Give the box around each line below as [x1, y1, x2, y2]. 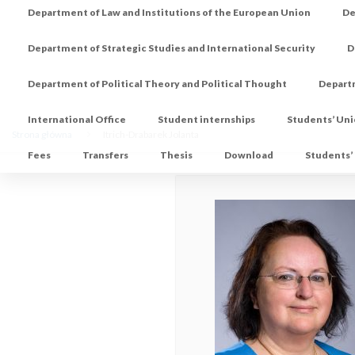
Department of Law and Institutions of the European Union [28, 6, 311, 19]
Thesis [160, 149, 193, 162]
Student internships [158, 113, 256, 126]
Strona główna [12, 128, 73, 141]
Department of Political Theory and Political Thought [28, 78, 288, 90]
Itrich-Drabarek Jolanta [103, 128, 200, 141]
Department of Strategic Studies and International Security [28, 42, 316, 55]
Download [224, 149, 274, 162]
